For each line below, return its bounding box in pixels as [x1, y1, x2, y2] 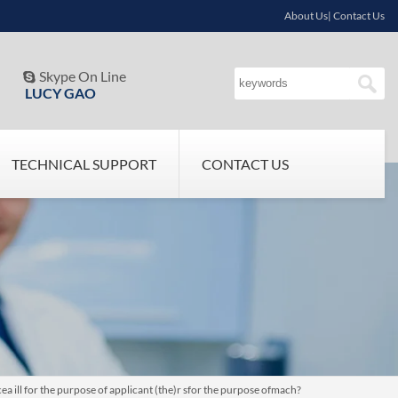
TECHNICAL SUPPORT [12, 155, 156, 172]
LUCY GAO [24, 84, 96, 101]
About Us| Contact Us [284, 9, 385, 22]
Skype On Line [39, 68, 127, 84]
